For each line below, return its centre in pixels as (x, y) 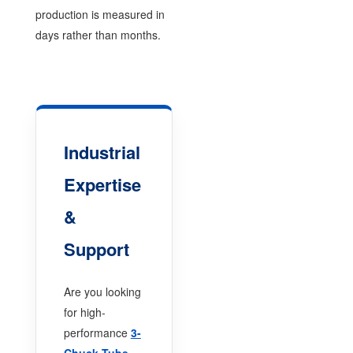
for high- (84, 312)
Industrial (102, 152)
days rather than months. (98, 34)
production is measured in (100, 14)
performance (97, 332)
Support (96, 249)
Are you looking (102, 291)
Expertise (102, 184)
